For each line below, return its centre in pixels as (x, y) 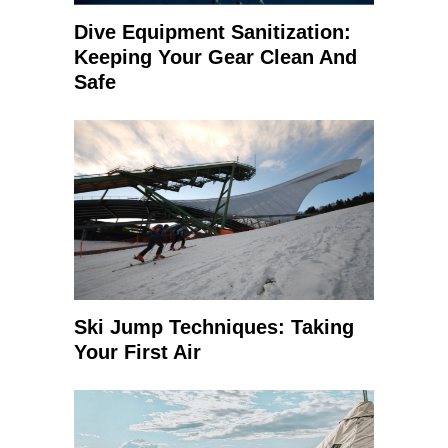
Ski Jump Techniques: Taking (214, 327)
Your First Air (137, 352)
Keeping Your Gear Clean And (215, 57)
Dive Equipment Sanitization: (212, 32)
